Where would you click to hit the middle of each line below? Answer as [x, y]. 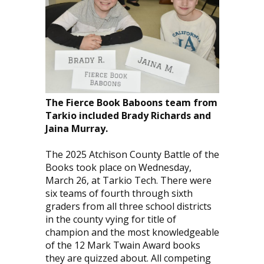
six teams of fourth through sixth [119, 193]
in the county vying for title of [110, 219]
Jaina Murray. [76, 128]
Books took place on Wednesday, [118, 167]
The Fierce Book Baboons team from [131, 102]
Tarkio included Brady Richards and [128, 115]
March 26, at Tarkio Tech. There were [128, 180]
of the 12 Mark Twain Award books [123, 245]
